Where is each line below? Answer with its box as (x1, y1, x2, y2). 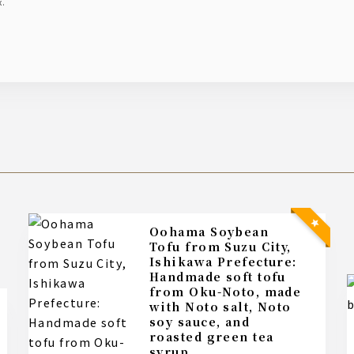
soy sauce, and (149, 313, 250, 330)
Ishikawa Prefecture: (149, 253, 297, 270)
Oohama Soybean (149, 223, 160, 240)
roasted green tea (149, 328, 274, 345)
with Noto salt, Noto (149, 298, 292, 315)
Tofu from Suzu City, (149, 238, 292, 255)
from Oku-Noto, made (149, 283, 302, 300)
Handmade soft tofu (149, 268, 286, 285)
